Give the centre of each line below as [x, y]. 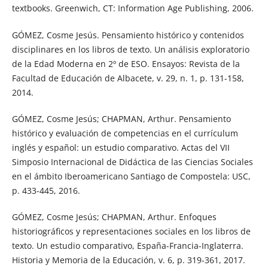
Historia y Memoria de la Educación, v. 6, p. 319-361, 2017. [128, 260]
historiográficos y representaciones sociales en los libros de [131, 231]
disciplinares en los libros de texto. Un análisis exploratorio [130, 49]
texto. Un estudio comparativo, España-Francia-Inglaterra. [127, 245]
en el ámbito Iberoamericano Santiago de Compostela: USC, [131, 176]
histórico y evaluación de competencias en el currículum [125, 133]
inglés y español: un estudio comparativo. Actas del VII [121, 147]
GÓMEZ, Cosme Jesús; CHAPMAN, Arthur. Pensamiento [121, 118]
